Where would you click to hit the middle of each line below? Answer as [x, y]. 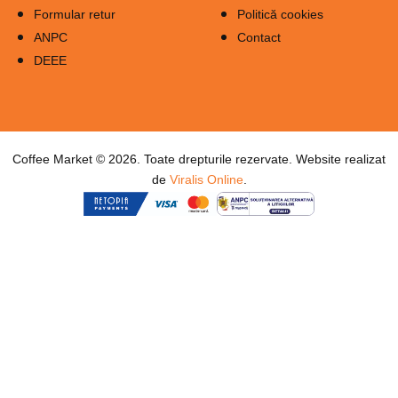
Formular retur [75, 14]
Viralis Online [206, 180]
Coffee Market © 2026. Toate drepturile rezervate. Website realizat [199, 159]
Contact [259, 37]
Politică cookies [281, 14]
